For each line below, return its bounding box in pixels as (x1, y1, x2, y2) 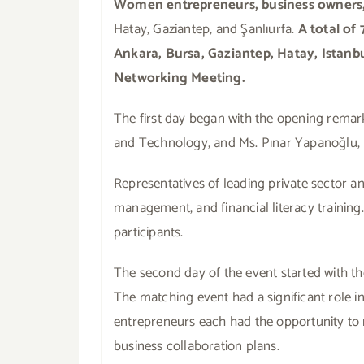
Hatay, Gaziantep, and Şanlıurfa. (113, 17, 295, 41)
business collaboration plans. (113, 334, 279, 357)
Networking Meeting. (113, 66, 245, 89)
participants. (113, 220, 184, 244)
